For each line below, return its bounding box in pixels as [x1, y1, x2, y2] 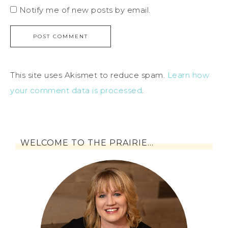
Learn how [167, 70, 209, 80]
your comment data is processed [10, 85, 142, 95]
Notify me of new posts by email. [19, 5, 151, 15]
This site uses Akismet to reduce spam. [10, 70, 167, 80]
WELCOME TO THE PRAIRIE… [20, 137, 154, 148]
